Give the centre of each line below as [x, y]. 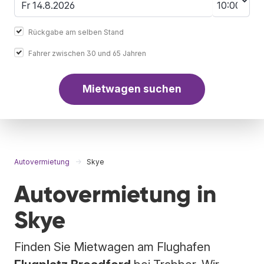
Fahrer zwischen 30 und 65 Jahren [87, 53]
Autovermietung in [115, 194]
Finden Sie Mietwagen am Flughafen [112, 247]
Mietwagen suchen [132, 89]
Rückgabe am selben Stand [76, 32]
